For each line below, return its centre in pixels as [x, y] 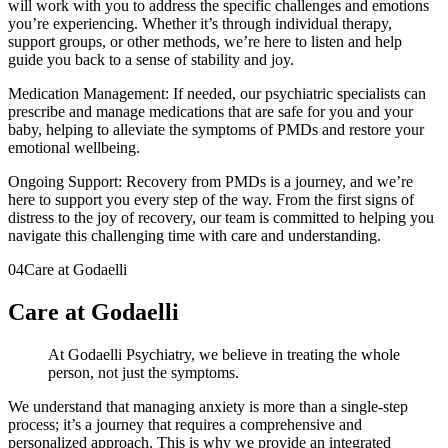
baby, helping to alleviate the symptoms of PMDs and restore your [216, 130]
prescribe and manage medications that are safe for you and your [210, 112]
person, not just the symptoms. [143, 373]
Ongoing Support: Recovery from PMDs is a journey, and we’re [210, 182]
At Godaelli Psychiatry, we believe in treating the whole [224, 355]
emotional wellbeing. [74, 148]
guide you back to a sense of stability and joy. [151, 60]
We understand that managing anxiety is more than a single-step [208, 407]
